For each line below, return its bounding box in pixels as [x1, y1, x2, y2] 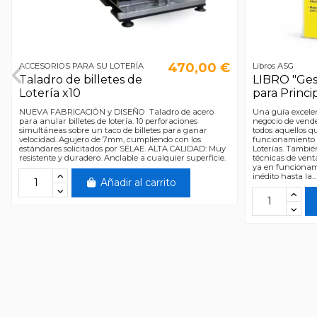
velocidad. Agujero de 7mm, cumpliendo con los [18, 134, 201, 145]
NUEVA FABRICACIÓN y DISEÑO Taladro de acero [18, 107, 214, 117]
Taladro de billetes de [18, 72, 142, 86]
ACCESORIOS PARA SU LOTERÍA [18, 61, 144, 71]
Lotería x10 [18, 86, 81, 100]
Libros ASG [253, 61, 294, 71]
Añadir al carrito [100, 176, 176, 190]
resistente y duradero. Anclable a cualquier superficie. [18, 153, 230, 163]
